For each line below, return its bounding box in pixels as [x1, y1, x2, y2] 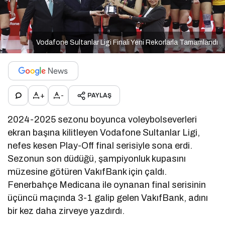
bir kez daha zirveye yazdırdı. [8, 206, 125, 216]
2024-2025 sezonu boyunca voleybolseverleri [8, 115, 197, 125]
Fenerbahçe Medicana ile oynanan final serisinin [8, 180, 206, 190]
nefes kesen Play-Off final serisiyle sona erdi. [8, 141, 193, 151]
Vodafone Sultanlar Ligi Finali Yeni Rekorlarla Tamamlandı [36, 39, 218, 47]
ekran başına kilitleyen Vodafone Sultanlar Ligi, [8, 128, 200, 138]
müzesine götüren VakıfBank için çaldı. [8, 167, 167, 177]
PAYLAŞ [87, 92, 111, 99]
